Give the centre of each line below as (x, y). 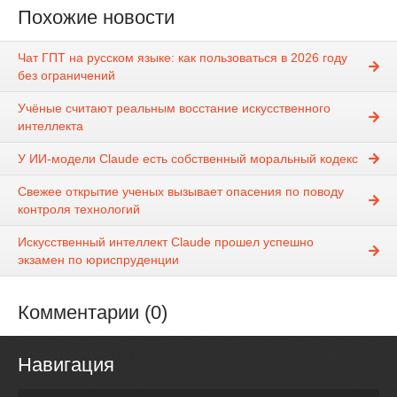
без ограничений (66, 76)
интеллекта (51, 126)
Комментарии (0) (93, 313)
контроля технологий (79, 210)
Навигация (66, 365)
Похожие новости (96, 17)
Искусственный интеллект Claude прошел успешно (166, 242)
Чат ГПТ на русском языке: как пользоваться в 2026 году (183, 58)
